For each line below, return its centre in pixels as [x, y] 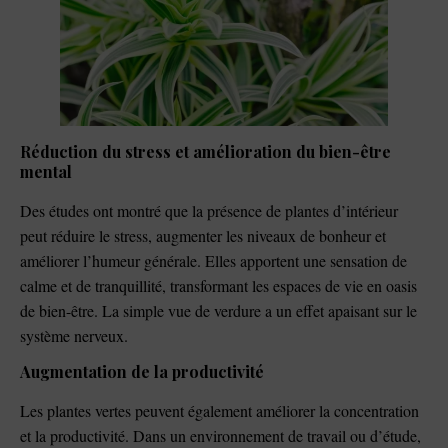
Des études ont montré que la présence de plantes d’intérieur [209, 210]
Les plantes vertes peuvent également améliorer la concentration [219, 411]
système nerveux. [74, 335]
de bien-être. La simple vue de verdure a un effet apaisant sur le [218, 310]
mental [46, 171]
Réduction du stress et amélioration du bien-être [205, 151]
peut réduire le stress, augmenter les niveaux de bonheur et [203, 235]
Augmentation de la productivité [142, 372]
